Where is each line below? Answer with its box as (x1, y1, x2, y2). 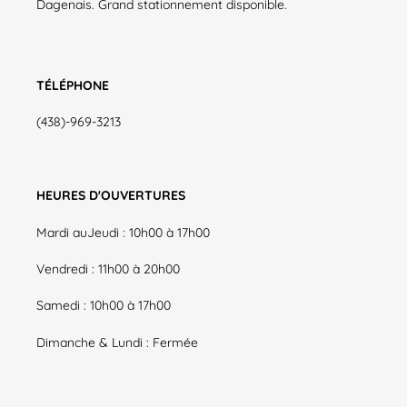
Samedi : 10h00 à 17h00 (36, 297, 171, 313)
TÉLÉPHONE (36, 76, 113, 93)
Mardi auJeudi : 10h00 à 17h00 (36, 223, 210, 240)
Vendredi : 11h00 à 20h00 (36, 261, 180, 277)
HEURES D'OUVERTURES (36, 187, 189, 203)
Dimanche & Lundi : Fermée (36, 333, 198, 350)
